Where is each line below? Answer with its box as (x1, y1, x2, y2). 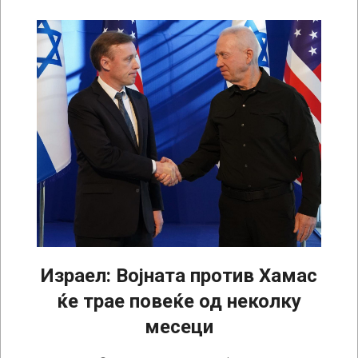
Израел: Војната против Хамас (41, 265, 317, 288)
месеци (145, 316, 213, 339)
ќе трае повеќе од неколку (57, 290, 301, 313)
